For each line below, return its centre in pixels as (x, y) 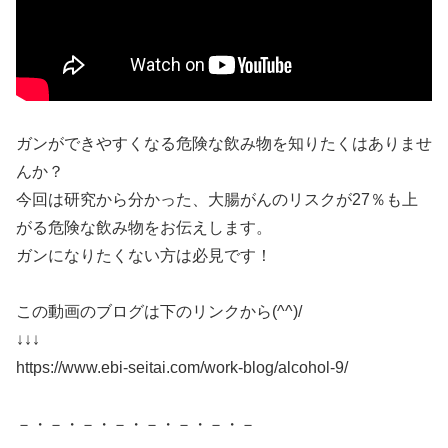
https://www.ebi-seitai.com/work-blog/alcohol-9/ (182, 368)
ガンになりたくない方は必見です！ (144, 255)
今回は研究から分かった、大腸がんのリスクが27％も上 (217, 199)
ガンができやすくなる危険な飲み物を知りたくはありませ (224, 143)
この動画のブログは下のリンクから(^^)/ (159, 312)
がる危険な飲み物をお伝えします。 (144, 227)
